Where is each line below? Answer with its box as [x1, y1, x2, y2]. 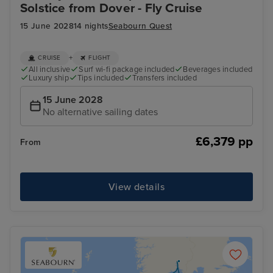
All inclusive [29, 64, 71, 74]
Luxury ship [29, 73, 69, 83]
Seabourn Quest [108, 21, 172, 31]
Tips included [77, 73, 124, 83]
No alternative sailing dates [43, 106, 158, 119]
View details [108, 180, 165, 193]
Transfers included [132, 73, 197, 83]
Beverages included [183, 64, 253, 74]
